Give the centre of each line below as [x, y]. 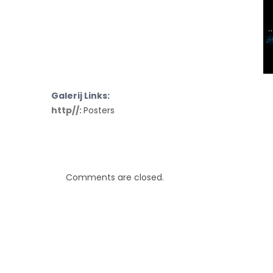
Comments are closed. [115, 178]
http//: [67, 111]
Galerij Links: [80, 96]
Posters [99, 111]
